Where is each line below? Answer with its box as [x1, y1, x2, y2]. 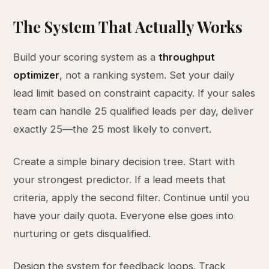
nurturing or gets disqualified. [13, 228, 151, 240]
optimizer [13, 69, 60, 81]
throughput [159, 51, 216, 63]
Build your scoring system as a [13, 51, 159, 63]
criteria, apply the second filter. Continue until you [13, 192, 250, 204]
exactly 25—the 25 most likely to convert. [13, 123, 212, 135]
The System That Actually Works [13, 16, 243, 37]
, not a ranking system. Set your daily [59, 69, 235, 81]
